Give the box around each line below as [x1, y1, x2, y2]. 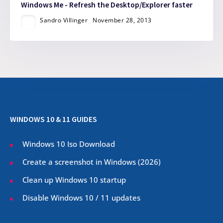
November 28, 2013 [93, 16, 152, 25]
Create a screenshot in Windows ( [22, 156, 140, 167]
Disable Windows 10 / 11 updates [22, 193, 140, 203]
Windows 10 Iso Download [22, 138, 115, 149]
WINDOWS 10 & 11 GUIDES [10, 114, 97, 124]
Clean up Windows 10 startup [22, 175, 126, 185]
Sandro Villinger [40, 16, 88, 25]
